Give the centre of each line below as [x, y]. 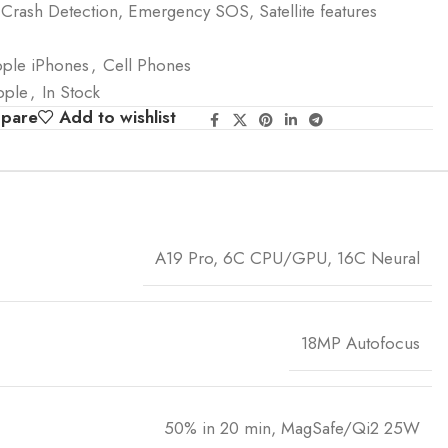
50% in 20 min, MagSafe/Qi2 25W [292, 428]
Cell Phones [147, 65]
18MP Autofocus [360, 343]
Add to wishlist [117, 116]
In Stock [71, 92]
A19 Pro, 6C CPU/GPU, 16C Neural [287, 258]
